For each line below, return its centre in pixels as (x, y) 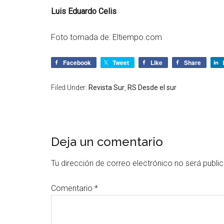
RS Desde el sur (152, 87)
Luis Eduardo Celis (84, 11)
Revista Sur (106, 87)
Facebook (77, 62)
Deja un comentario (107, 142)
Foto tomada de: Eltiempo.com (106, 37)
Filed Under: (70, 87)
